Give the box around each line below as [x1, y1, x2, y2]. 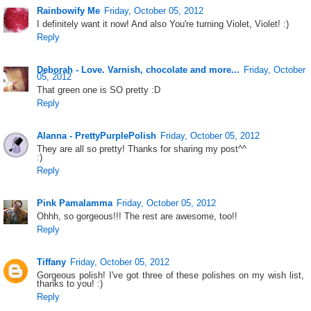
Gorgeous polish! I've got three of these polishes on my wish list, [37, 269, 304, 280]
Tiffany [37, 256, 67, 267]
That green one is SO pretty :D [37, 85, 161, 96]
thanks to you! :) [37, 278, 103, 289]
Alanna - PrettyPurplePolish [37, 130, 157, 141]
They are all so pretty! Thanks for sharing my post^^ [37, 143, 247, 154]
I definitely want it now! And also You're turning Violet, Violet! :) [37, 19, 289, 30]
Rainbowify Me [37, 6, 101, 17]
